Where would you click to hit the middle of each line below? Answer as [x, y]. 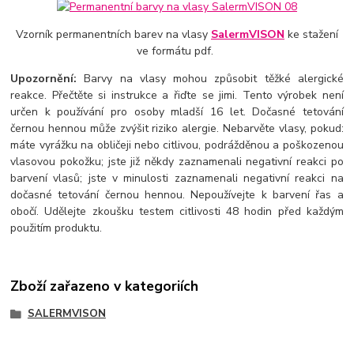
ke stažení [311, 34]
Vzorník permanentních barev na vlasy [113, 34]
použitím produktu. [58, 228]
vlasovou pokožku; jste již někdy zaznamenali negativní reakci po [177, 161]
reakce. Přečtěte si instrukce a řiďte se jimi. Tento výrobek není [177, 95]
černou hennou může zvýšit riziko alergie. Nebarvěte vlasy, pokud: [177, 128]
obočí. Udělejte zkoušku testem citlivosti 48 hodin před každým [177, 211]
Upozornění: [44, 78]
